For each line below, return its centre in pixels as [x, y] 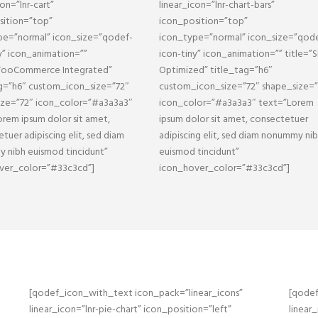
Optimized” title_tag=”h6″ [216, 71]
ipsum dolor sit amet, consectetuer [234, 120]
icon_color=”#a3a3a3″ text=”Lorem [236, 103]
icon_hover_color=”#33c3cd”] [224, 169]
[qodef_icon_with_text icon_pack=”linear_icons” [136, 294]
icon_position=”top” [203, 22]
